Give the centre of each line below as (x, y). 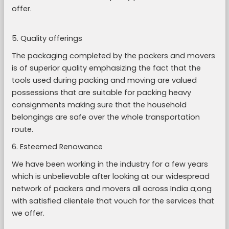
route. (22, 129)
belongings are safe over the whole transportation (106, 117)
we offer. (28, 213)
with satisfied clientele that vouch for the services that (113, 201)
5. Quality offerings (47, 38)
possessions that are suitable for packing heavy (101, 93)
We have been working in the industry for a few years (110, 164)
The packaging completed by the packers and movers (113, 56)
